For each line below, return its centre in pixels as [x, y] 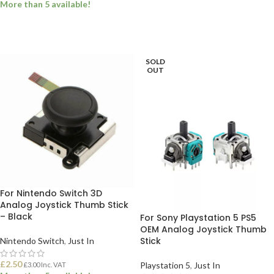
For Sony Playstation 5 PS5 [198, 218]
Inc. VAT [53, 265]
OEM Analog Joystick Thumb [203, 229]
